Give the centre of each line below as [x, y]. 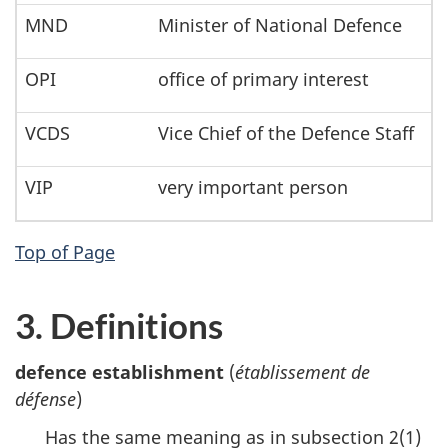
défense [45, 398]
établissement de [302, 371]
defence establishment [119, 371]
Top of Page [65, 252]
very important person [253, 187]
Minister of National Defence [280, 25]
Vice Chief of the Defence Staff [286, 133]
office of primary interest [263, 79]
